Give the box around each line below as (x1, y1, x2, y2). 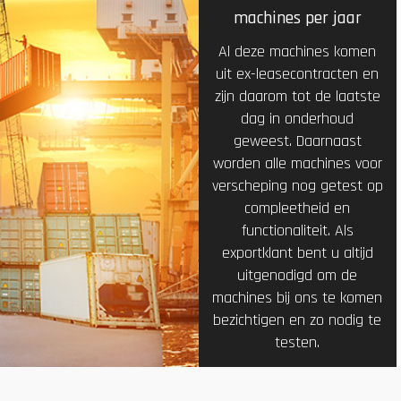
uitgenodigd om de (237, 265, 358, 286)
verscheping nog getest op (211, 175, 383, 196)
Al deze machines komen (218, 41, 377, 62)
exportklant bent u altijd (221, 243, 373, 263)
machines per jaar (233, 6, 362, 30)
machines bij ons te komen (212, 287, 383, 308)
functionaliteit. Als (241, 220, 354, 241)
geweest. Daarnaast (233, 131, 362, 151)
